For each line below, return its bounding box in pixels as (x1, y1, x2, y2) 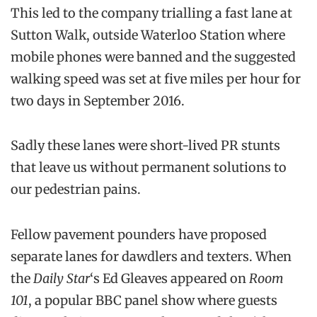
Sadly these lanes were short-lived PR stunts (11, 137, 280, 154)
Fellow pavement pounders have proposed (11, 226, 267, 243)
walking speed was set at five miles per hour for (11, 71, 301, 88)
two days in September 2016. (11, 93, 185, 110)
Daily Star (33, 270, 90, 287)
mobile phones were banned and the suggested (11, 49, 296, 66)
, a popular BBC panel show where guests (28, 292, 277, 309)
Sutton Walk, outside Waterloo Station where (11, 27, 285, 44)
